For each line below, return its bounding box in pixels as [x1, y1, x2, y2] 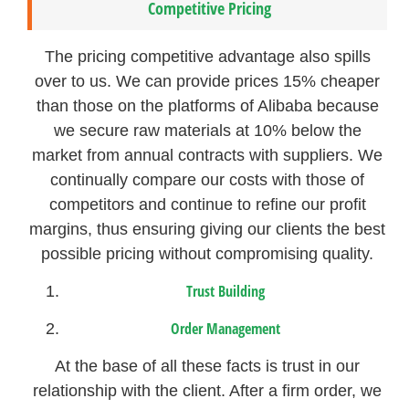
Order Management [171, 319, 281, 340]
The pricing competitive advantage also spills [44, 47, 371, 66]
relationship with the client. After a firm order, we [33, 382, 383, 401]
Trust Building [186, 281, 266, 302]
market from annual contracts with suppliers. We [32, 145, 383, 164]
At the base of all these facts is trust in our [55, 357, 361, 376]
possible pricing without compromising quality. [41, 244, 374, 263]
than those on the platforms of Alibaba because [36, 96, 379, 115]
